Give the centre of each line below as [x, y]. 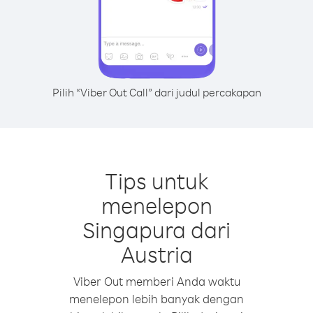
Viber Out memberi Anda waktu [156, 281]
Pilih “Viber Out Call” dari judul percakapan [156, 92]
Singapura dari [156, 230]
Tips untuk [156, 181]
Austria [156, 254]
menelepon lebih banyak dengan [156, 299]
